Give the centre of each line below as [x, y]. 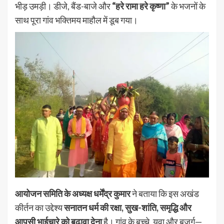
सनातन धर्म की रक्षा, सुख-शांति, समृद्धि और [128, 207]
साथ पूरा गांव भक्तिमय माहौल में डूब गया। [76, 20]
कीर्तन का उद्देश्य [39, 207]
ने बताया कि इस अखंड [165, 193]
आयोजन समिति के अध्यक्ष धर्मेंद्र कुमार [73, 193]
